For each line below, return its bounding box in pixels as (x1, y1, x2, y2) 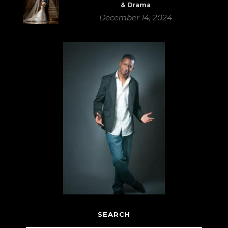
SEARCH (97, 210, 130, 218)
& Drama (120, 1, 151, 9)
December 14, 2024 (99, 13, 172, 23)
